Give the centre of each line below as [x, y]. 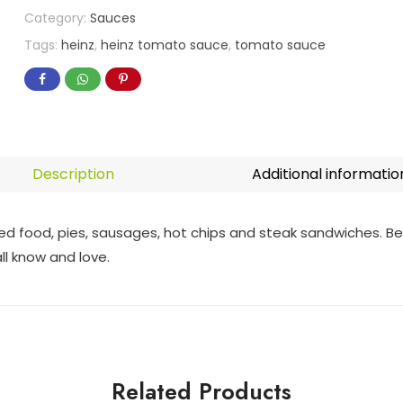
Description [73, 175]
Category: [58, 18]
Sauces [113, 18]
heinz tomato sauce [165, 45]
